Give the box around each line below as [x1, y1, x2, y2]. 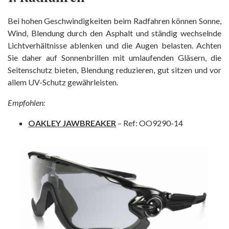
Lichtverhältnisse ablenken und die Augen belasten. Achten [8, 40, 221, 50]
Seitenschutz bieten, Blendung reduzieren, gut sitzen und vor [8, 64, 221, 75]
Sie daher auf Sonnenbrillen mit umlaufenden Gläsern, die [8, 52, 221, 62]
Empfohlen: [8, 97, 45, 107]
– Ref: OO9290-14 [116, 118, 183, 128]
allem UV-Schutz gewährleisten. [8, 77, 118, 87]
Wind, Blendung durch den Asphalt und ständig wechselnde [8, 28, 221, 38]
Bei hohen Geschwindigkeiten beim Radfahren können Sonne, [8, 15, 221, 26]
